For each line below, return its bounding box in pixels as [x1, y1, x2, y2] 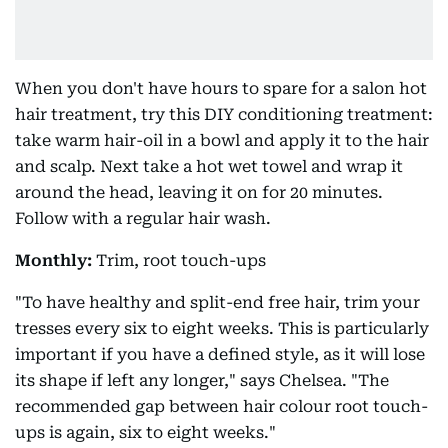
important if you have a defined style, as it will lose [15, 345, 425, 364]
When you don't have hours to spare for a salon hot [15, 79, 427, 98]
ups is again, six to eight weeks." [15, 423, 276, 442]
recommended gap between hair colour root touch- [15, 397, 428, 416]
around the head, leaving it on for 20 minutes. [15, 183, 383, 202]
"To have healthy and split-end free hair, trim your [15, 293, 420, 312]
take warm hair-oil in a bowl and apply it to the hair [15, 131, 429, 150]
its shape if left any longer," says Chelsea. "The [15, 371, 389, 390]
